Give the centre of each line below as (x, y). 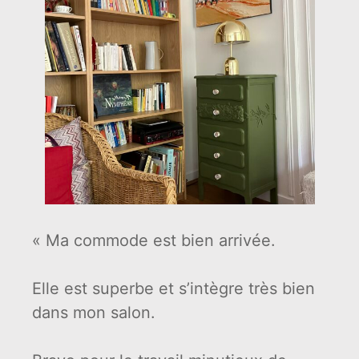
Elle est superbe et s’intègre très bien (173, 289)
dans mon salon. (94, 313)
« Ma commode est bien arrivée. (154, 241)
